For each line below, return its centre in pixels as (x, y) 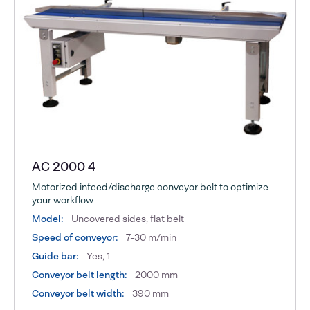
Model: (48, 219)
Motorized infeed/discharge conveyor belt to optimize (151, 187)
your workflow (63, 200)
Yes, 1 (98, 256)
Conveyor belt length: (80, 275)
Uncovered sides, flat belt (127, 219)
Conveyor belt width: (79, 294)
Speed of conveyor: (75, 238)
